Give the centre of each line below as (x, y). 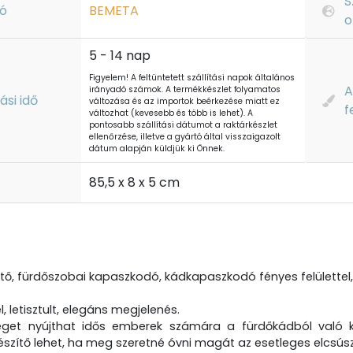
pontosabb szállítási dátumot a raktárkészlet (183, 125)
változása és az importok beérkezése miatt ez (184, 101)
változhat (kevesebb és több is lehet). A (171, 113)
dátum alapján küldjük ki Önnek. (157, 149)
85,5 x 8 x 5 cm (134, 182)
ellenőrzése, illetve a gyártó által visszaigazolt (185, 137)
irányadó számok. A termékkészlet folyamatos (185, 89)
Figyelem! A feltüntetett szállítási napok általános (192, 78)
